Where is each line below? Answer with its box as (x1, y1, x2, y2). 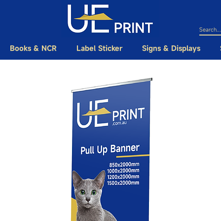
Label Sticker (76, 43, 122, 53)
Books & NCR (9, 43, 57, 53)
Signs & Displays (142, 43, 200, 53)
